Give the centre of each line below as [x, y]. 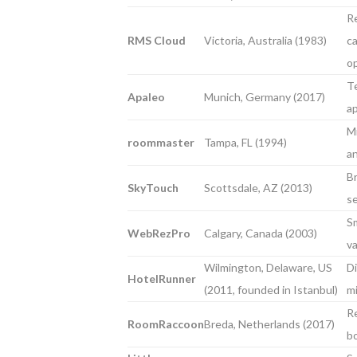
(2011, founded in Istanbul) [271, 290]
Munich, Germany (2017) [265, 97]
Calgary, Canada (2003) [261, 233]
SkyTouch [153, 188]
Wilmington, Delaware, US [268, 267]
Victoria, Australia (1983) [265, 40]
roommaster [161, 142]
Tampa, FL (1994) [245, 142]
